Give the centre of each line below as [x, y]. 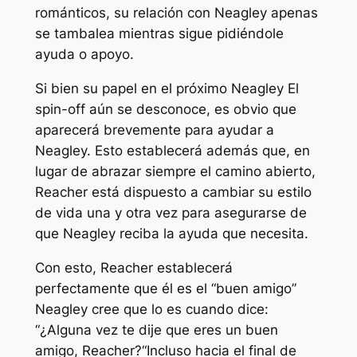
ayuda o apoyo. [84, 55]
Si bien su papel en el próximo [133, 89]
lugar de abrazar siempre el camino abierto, [175, 172]
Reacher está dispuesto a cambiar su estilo [173, 192]
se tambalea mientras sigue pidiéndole [159, 34]
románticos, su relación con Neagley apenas [176, 13]
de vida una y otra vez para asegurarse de [171, 213]
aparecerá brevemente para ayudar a [154, 130]
